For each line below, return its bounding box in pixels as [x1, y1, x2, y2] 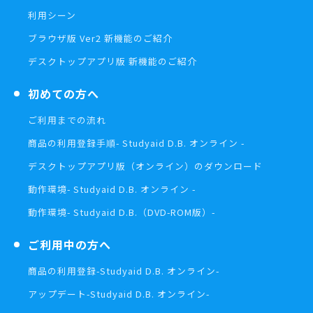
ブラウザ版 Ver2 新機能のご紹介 [28, 31, 173, 45]
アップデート [28, 287, 87, 301]
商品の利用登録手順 [28, 136, 116, 150]
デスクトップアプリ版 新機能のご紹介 [28, 54, 197, 68]
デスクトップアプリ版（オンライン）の [28, 159, 204, 173]
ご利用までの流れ [28, 113, 106, 127]
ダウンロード [204, 159, 263, 173]
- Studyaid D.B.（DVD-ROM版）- [67, 205, 215, 219]
